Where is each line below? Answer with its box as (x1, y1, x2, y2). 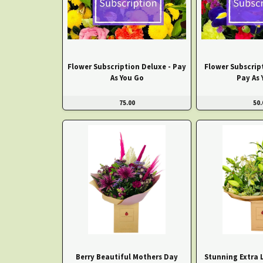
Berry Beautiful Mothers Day (76, 251, 178, 261)
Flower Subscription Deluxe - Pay (68, 62, 186, 72)
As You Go (110, 73, 144, 83)
